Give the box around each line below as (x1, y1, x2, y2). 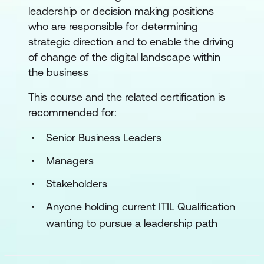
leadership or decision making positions (28, 5, 214, 17)
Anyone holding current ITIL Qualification (46, 200, 235, 213)
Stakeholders (46, 177, 107, 190)
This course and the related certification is (28, 91, 225, 103)
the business (28, 66, 88, 78)
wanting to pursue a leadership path (46, 217, 217, 229)
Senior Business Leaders (46, 131, 161, 144)
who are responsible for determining (28, 20, 198, 32)
